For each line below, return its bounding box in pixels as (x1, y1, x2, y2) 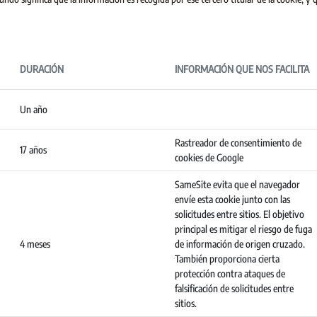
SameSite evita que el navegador (175, 178, 300, 190)
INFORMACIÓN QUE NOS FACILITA (175, 63, 309, 75)
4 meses (20, 238, 50, 250)
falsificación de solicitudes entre (175, 282, 294, 294)
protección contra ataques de (175, 267, 285, 279)
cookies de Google (175, 151, 243, 163)
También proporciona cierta (175, 253, 279, 265)
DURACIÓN (20, 63, 64, 75)
